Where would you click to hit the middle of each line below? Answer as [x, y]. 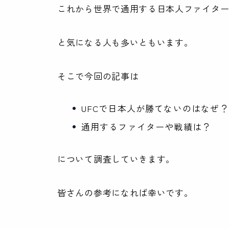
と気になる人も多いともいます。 [125, 42]
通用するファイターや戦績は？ [146, 127]
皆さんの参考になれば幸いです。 [125, 193]
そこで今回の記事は [98, 76]
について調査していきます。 [116, 159]
